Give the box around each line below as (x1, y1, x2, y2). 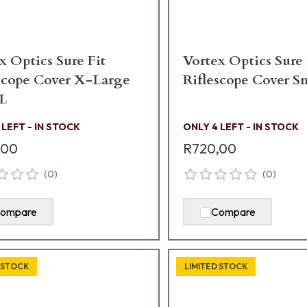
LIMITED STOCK (184, 261, 248, 272)
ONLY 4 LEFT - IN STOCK (183, 121, 299, 134)
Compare (210, 205, 256, 219)
